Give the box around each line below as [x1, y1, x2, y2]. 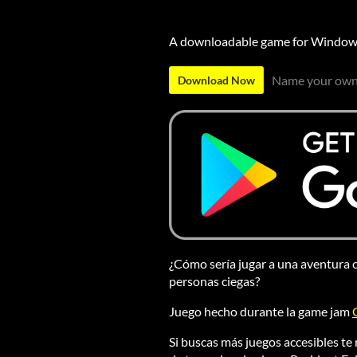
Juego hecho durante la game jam [169, 304, 352, 320]
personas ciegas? [169, 273, 260, 289]
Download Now [178, 73, 255, 87]
